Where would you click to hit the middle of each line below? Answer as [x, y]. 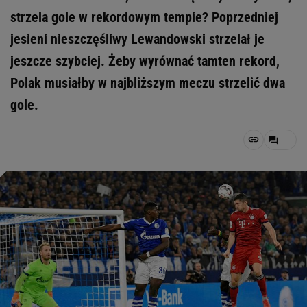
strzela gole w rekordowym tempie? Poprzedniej [144, 17]
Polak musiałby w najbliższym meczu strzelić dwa [148, 83]
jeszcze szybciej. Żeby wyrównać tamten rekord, [145, 61]
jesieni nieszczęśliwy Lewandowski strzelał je [137, 39]
